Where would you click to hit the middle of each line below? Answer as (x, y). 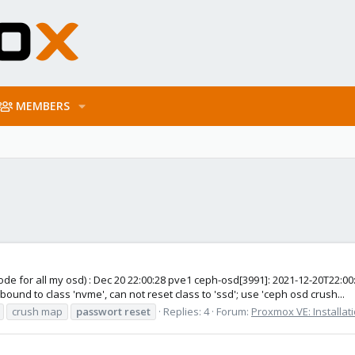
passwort (99, 311)
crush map (37, 311)
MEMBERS (43, 106)
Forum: (234, 311)
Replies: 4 (186, 311)
